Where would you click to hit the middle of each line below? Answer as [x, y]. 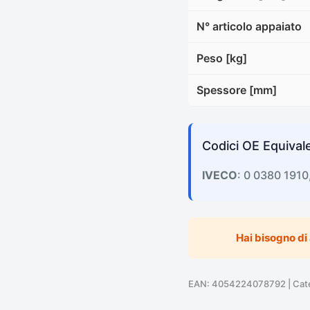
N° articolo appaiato [249, 26]
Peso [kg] [222, 58]
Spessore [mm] [237, 90]
